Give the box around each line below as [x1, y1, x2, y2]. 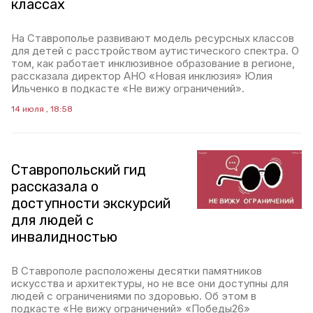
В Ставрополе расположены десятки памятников [11, 264, 262, 277]
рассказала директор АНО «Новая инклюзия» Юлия [11, 69, 272, 82]
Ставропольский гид [11, 161, 146, 178]
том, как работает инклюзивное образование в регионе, [11, 57, 295, 70]
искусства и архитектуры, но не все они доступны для [11, 277, 289, 290]
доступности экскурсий [11, 195, 170, 212]
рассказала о [11, 178, 99, 195]
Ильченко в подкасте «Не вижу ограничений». [11, 82, 245, 95]
